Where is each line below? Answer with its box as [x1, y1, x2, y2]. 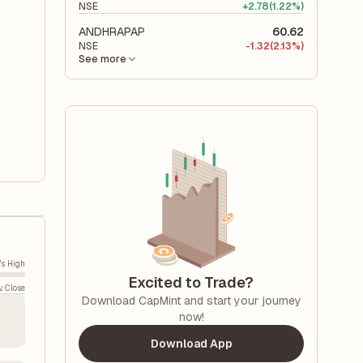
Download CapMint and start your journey [81, 293, 301, 308]
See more [79, 53, 126, 66]
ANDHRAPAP [79, 24, 145, 39]
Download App [150, 336, 233, 351]
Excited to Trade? [129, 273, 254, 292]
